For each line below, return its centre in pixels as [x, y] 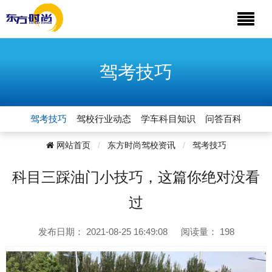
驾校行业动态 [104, 119]
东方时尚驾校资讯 [141, 145]
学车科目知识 [168, 119]
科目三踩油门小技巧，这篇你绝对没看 [136, 177]
